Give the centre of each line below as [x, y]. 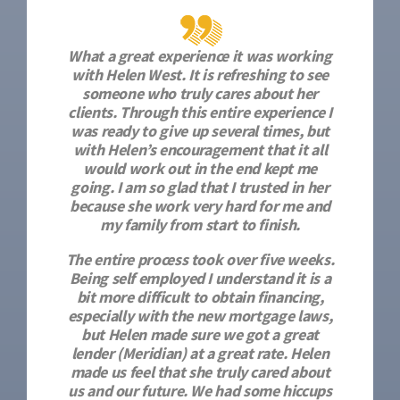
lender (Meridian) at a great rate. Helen [200, 353]
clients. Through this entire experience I [200, 112]
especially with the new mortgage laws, [200, 316]
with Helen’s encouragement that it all [200, 150]
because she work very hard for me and [200, 206]
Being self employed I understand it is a [200, 278]
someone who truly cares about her [200, 93]
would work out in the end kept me [200, 168]
